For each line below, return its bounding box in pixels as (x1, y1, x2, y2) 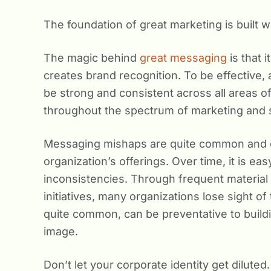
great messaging (140, 51, 227, 64)
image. (44, 225, 78, 238)
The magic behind (44, 51, 140, 64)
